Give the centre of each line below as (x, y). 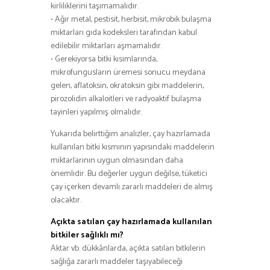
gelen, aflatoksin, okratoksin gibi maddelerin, (127, 86)
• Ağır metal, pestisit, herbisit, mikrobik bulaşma (131, 19)
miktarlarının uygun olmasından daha (117, 160)
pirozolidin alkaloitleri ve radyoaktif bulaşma (126, 99)
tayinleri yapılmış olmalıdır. (96, 112)
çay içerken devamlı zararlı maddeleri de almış (132, 187)
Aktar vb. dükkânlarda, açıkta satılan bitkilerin (128, 248)
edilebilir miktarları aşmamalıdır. (106, 46)
